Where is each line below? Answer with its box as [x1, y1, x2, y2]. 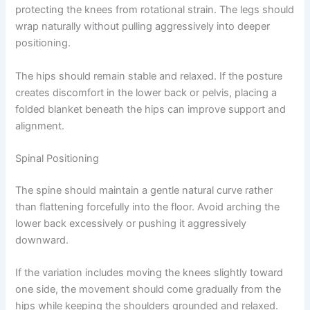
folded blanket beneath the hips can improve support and [15, 102, 286, 116]
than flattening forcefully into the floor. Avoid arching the [15, 200, 280, 213]
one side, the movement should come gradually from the [15, 283, 282, 296]
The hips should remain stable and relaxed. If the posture [15, 69, 283, 82]
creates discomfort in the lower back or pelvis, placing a [15, 86, 277, 99]
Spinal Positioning [15, 152, 100, 165]
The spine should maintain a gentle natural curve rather [15, 183, 273, 197]
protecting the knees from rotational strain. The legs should [15, 3, 295, 17]
